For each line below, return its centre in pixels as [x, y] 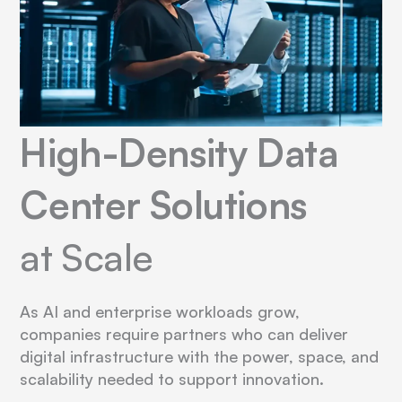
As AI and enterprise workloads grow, [160, 312]
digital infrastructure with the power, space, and [200, 357]
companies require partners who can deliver [184, 334]
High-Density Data [179, 153]
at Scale [87, 257]
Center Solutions [163, 205]
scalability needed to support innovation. [172, 379]
